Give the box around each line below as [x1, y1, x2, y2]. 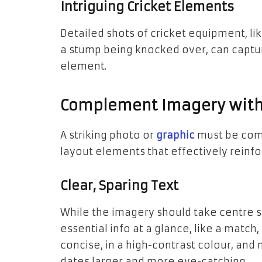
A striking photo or [60, 129, 156, 142]
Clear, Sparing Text [60, 178, 178, 194]
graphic [156, 129, 195, 142]
